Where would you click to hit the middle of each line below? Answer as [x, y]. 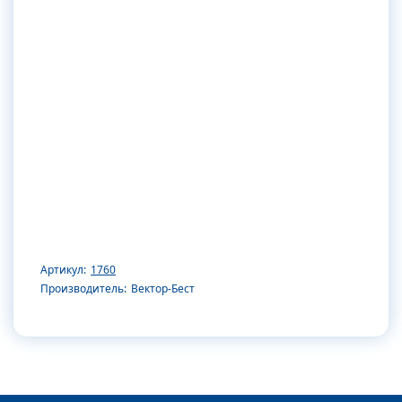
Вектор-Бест [163, 288]
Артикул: [63, 269]
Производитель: [83, 288]
